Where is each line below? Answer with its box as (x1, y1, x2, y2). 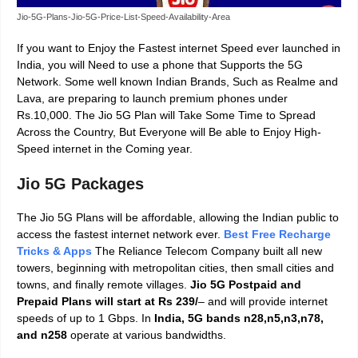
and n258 (17, 328, 67, 341)
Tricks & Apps (17, 244, 92, 257)
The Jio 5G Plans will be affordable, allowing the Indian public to (17, 210, 339, 224)
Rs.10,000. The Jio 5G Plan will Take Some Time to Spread (17, 108, 316, 121)
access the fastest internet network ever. (17, 227, 224, 241)
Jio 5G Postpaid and (190, 277, 301, 291)
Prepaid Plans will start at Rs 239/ (17, 294, 198, 308)
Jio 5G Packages (17, 174, 144, 193)
